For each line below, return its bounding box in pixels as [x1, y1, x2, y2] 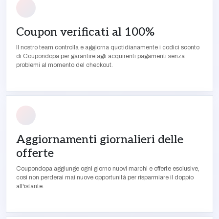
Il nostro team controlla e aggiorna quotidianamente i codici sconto [16, 44, 199, 51]
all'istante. [16, 183, 44, 190]
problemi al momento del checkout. [16, 62, 113, 68]
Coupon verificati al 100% [16, 25, 154, 39]
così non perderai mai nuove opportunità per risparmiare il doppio [16, 174, 194, 181]
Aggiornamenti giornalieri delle [16, 133, 183, 147]
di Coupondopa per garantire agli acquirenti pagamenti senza [16, 53, 185, 60]
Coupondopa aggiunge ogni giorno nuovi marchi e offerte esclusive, [16, 165, 199, 172]
